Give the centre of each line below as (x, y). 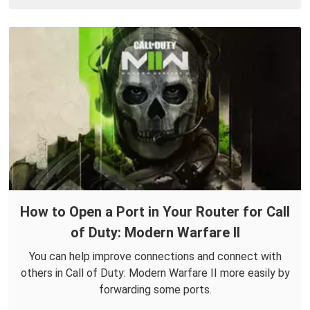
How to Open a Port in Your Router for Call (155, 211)
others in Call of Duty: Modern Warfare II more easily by (155, 273)
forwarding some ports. (155, 289)
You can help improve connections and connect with (155, 256)
